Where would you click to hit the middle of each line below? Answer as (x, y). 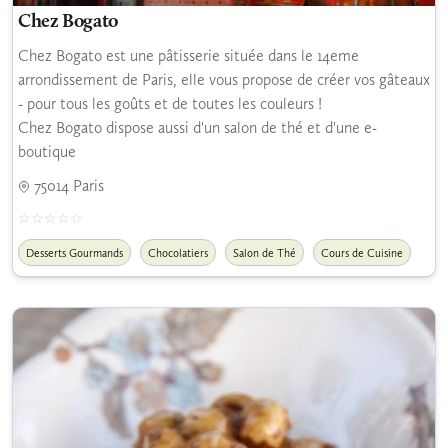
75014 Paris (67, 185)
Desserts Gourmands (74, 252)
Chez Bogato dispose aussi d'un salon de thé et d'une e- (197, 127)
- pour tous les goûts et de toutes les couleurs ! (170, 103)
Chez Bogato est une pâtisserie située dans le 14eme (188, 55)
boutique (47, 151)
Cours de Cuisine (362, 252)
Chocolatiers (178, 252)
